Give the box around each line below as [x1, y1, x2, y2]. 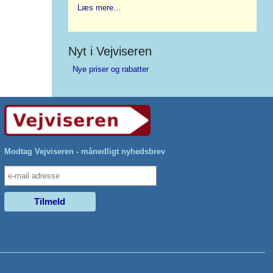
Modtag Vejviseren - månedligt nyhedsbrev [4, 146, 165, 156]
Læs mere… [77, 2, 122, 12]
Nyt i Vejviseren [68, 44, 152, 58]
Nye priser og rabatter [72, 64, 149, 74]
